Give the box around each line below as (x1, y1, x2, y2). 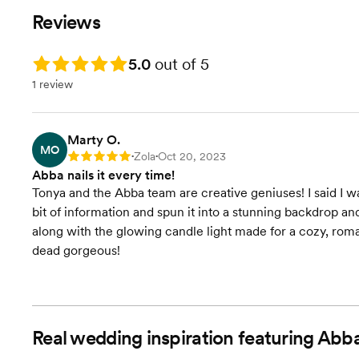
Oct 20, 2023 (158, 150, 226, 163)
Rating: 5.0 (32, 54, 87, 67)
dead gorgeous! (32, 243, 120, 258)
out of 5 (151, 54, 209, 74)
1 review (32, 78, 73, 91)
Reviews (32, 10, 100, 34)
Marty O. (67, 132, 120, 147)
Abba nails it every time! (32, 167, 175, 183)
